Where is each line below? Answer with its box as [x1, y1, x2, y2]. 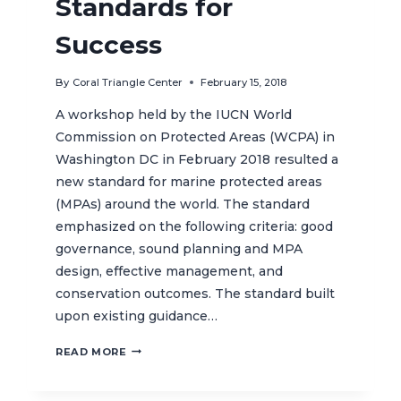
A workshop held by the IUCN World [55, 107, 293, 124]
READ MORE [55, 346, 127, 359]
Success [55, 29, 163, 60]
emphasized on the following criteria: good [55, 218, 334, 235]
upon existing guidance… [55, 308, 218, 325]
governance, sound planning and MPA [55, 241, 303, 258]
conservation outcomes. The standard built [55, 286, 336, 303]
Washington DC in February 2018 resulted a [55, 151, 339, 168]
